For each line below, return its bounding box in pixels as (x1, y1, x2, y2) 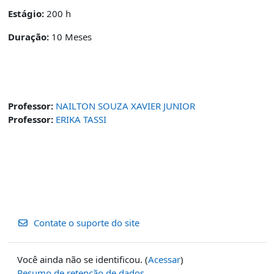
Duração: (8, 31, 49, 43)
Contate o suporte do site (33, 217, 139, 229)
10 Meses (49, 31, 92, 43)
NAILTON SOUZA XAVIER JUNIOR (56, 100, 195, 112)
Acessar (148, 253, 180, 265)
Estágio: (8, 7, 44, 20)
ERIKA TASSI (56, 113, 106, 125)
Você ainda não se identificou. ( (17, 253, 148, 265)
